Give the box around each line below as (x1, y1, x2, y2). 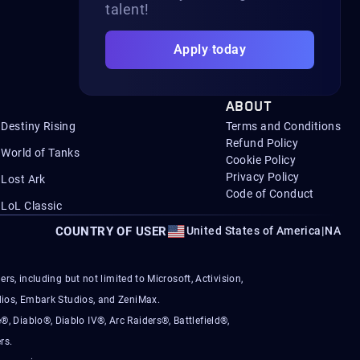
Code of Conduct (225, 187, 314, 200)
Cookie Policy (225, 153, 297, 166)
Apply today (173, 42, 247, 57)
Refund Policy (225, 137, 299, 149)
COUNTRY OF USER (55, 223, 167, 239)
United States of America (186, 224, 321, 237)
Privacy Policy (225, 170, 300, 183)
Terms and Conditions (225, 120, 341, 133)
